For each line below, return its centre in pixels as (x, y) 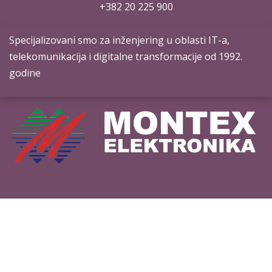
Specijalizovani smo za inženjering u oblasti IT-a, (119, 40)
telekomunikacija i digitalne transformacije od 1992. (126, 56)
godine (26, 73)
